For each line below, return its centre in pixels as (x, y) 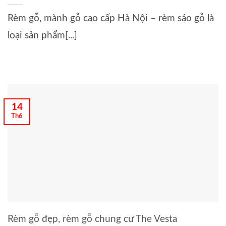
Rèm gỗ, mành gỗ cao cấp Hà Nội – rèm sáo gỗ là (111, 18)
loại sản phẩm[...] (42, 35)
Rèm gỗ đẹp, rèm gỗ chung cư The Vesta (92, 219)
